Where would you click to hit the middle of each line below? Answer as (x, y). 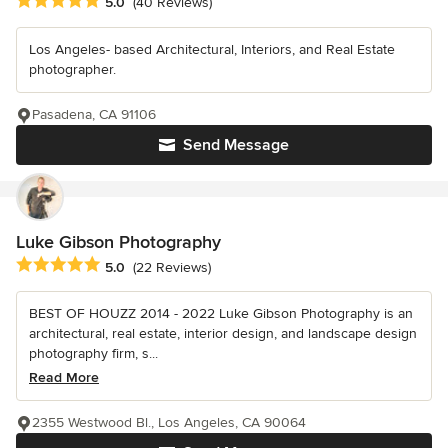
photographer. (72, 70)
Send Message (236, 145)
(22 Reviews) (172, 267)
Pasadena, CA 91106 (94, 115)
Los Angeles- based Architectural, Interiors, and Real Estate (212, 50)
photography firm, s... (93, 354)
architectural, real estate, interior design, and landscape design (223, 334)
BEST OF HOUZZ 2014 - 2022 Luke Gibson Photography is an (221, 314)
